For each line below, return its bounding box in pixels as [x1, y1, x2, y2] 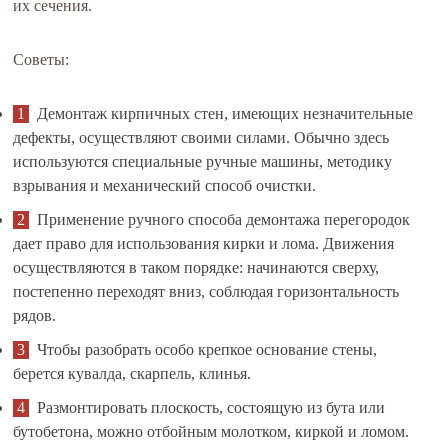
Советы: [13, 51, 70, 68]
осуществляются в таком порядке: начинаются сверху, [13, 259, 380, 276]
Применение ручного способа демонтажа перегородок [37, 211, 411, 228]
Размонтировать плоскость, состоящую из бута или [37, 399, 386, 416]
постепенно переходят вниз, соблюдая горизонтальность [13, 283, 400, 300]
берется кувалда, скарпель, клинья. [13, 365, 252, 382]
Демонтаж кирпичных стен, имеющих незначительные [37, 105, 414, 122]
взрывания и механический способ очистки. [13, 177, 317, 194]
